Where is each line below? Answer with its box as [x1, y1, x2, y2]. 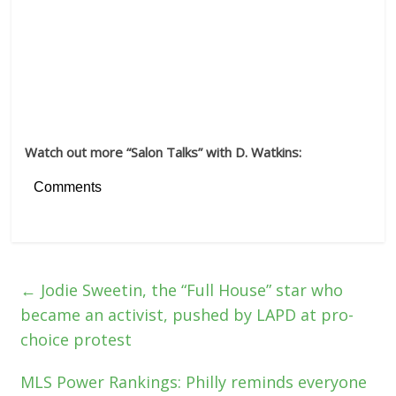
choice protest [20, 329, 133, 350]
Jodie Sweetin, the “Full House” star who [36, 279, 344, 301]
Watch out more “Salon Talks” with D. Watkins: [25, 143, 306, 161]
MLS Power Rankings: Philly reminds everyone [20, 371, 368, 392]
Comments [34, 179, 103, 194]
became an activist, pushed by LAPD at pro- [20, 304, 354, 325]
